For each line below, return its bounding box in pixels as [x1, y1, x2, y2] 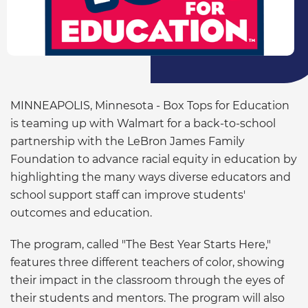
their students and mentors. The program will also [10, 291, 285, 305]
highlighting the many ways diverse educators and [10, 170, 291, 184]
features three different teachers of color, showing [10, 255, 285, 269]
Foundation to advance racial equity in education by [10, 152, 297, 166]
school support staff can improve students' [10, 188, 245, 201]
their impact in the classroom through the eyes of [10, 273, 284, 287]
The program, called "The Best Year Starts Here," [10, 237, 271, 251]
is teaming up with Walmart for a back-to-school [10, 116, 276, 130]
